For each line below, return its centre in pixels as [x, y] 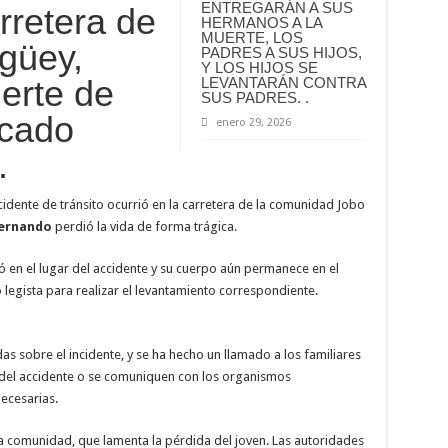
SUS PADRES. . [254, 97]
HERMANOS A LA [261, 22]
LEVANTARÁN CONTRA [283, 82]
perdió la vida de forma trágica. [144, 226]
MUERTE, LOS [251, 37]
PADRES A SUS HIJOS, [281, 52]
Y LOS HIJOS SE [259, 67]
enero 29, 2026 [253, 122]
